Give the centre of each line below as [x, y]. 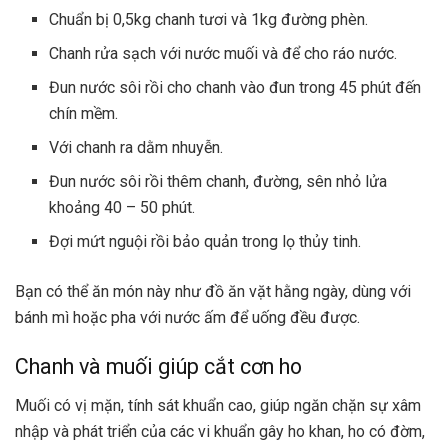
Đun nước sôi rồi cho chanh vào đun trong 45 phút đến [235, 87]
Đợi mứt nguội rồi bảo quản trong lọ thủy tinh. [205, 241]
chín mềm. [84, 113]
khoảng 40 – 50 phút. [122, 207]
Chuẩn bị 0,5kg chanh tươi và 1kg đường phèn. [209, 19]
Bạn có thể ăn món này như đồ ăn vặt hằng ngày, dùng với [213, 291]
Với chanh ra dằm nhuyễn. [136, 147]
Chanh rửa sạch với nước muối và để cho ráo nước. [223, 53]
